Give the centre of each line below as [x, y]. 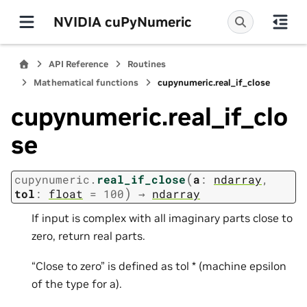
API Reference [78, 64]
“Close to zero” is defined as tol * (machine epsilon [159, 266]
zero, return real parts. [88, 235]
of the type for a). [77, 284]
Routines [147, 64]
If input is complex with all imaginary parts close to [162, 218]
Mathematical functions [86, 83]
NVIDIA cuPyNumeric [123, 22]
